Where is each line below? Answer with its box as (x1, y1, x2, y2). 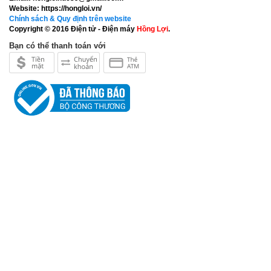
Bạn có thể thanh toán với (9, 41, 106, 50)
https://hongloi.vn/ (39, 4, 102, 13)
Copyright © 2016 (9, 25, 71, 33)
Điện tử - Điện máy (71, 25, 137, 33)
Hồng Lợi (137, 25, 168, 33)
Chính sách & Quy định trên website (9, 15, 131, 23)
